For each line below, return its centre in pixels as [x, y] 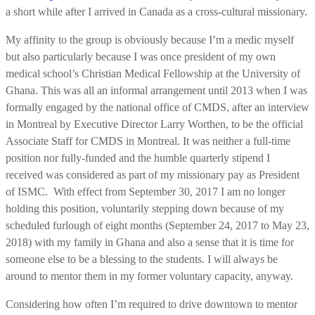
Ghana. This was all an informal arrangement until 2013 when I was [156, 90]
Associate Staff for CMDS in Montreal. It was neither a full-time [148, 141]
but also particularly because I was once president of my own [141, 56]
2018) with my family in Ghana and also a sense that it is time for [150, 242]
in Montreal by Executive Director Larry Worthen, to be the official [154, 124]
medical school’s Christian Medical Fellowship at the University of [153, 73]
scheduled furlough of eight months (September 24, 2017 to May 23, [157, 225]
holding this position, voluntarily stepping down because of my [145, 208]
